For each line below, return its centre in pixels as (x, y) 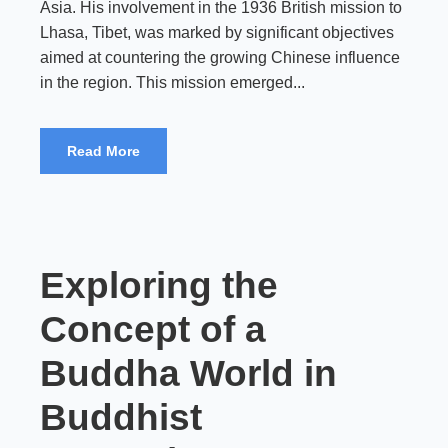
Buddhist (121, 417)
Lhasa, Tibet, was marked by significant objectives (217, 32)
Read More (103, 151)
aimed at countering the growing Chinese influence (220, 57)
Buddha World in (188, 373)
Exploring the (159, 285)
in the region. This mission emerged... (172, 82)
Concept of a (153, 329)
